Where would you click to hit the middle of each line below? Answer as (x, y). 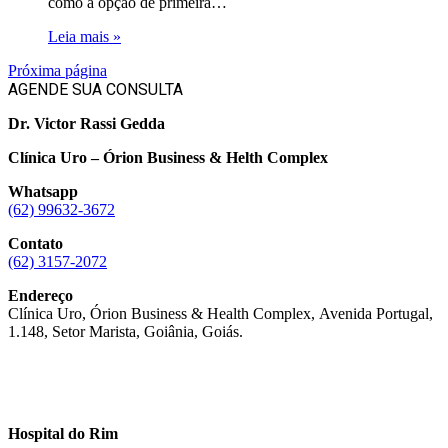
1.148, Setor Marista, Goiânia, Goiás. (125, 331)
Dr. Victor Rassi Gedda (86, 123)
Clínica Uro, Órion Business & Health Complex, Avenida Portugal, (220, 313)
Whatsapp (43, 191)
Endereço (40, 295)
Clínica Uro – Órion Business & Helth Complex (168, 157)
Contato (35, 243)
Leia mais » (84, 36)
